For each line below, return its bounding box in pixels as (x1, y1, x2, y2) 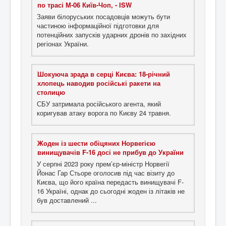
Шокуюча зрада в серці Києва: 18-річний (37, 69, 170, 79)
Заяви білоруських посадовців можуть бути (37, 12, 170, 22)
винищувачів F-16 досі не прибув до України (37, 147, 184, 157)
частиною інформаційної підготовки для (37, 21, 159, 31)
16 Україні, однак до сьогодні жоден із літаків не (37, 186, 185, 196)
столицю (37, 87, 65, 97)
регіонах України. (37, 39, 89, 49)
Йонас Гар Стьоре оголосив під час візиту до (37, 168, 175, 178)
